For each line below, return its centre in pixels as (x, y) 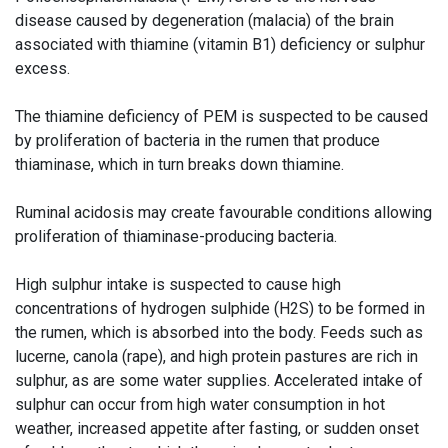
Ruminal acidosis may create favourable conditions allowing (223, 212)
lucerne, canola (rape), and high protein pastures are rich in (216, 356)
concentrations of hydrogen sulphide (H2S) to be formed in (220, 308)
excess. (44, 68)
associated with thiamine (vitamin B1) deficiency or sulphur (220, 44)
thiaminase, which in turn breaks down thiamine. (179, 164)
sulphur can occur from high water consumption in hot (200, 404)
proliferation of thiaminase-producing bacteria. (178, 236)
